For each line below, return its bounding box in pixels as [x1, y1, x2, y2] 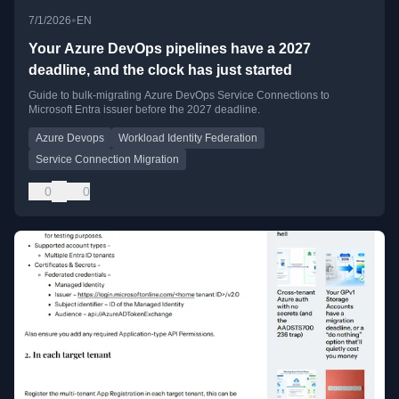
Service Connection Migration [36, 152, 179, 166]
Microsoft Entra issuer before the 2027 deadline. [28, 102, 260, 116]
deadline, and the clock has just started [28, 61, 292, 77]
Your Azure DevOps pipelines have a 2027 [28, 40, 311, 56]
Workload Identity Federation [118, 131, 257, 144]
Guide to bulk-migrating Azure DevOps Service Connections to [28, 88, 330, 102]
